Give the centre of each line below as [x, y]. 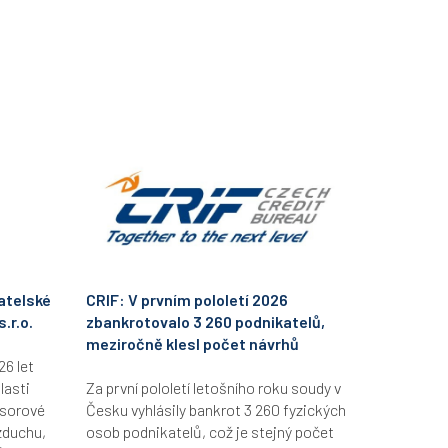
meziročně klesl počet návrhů [192, 343]
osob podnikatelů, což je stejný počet [210, 431]
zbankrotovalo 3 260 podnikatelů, [205, 321]
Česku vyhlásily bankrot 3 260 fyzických [216, 409]
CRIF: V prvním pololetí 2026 [187, 299]
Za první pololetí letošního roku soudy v [213, 387]
